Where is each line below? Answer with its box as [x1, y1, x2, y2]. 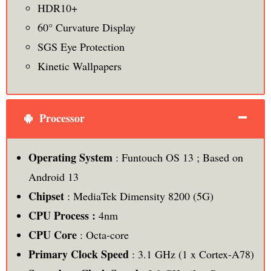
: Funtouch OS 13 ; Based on [112, 150, 243, 165]
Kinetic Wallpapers [37, 59, 122, 74]
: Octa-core [76, 227, 129, 243]
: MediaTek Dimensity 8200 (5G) [67, 189, 214, 204]
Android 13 [28, 169, 79, 184]
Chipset [28, 188, 67, 204]
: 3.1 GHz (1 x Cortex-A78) [128, 247, 254, 262]
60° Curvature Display [37, 20, 135, 35]
